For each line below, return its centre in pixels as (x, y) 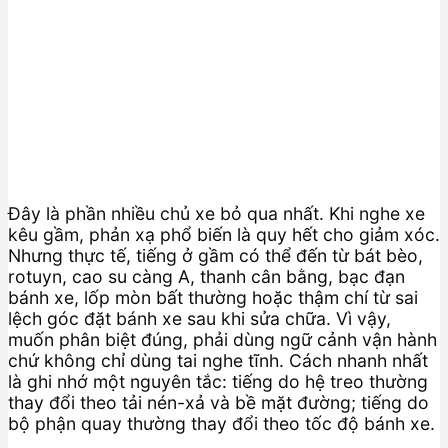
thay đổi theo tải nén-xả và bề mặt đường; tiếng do (218, 403)
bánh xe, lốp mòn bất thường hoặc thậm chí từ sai (213, 298)
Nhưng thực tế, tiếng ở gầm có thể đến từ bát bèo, (215, 256)
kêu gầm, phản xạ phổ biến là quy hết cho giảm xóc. (224, 235)
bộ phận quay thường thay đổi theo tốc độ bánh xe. (221, 424)
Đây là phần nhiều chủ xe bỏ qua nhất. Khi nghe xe (216, 214)
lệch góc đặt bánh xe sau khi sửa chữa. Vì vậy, (199, 319)
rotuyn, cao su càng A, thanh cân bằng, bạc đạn (206, 277)
